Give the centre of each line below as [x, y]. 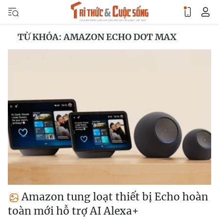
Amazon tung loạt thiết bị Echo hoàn [114, 197]
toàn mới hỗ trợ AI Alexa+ [73, 211]
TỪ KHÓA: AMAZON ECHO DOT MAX [97, 37]
